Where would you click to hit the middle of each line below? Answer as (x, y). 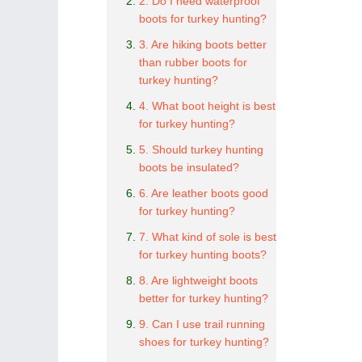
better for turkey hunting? (204, 298)
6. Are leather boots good (204, 193)
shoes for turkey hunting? (204, 342)
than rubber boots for (193, 62)
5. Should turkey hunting (201, 149)
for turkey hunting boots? (203, 255)
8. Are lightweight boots (198, 280)
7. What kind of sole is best (208, 237)
